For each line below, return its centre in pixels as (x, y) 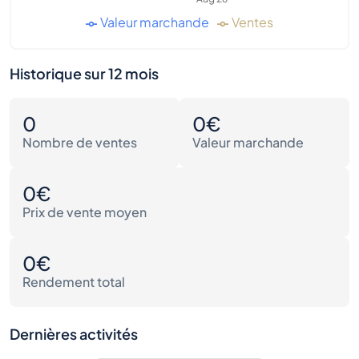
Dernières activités (74, 334)
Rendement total (74, 281)
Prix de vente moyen (85, 212)
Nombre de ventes (80, 142)
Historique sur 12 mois (84, 73)
